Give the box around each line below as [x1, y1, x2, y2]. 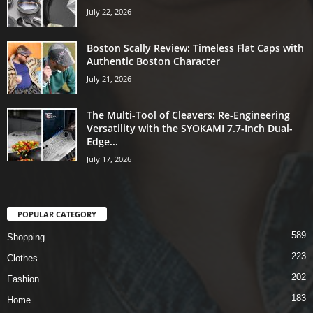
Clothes [7, 253, 38, 264]
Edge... [87, 135, 118, 149]
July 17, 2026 [87, 154, 131, 165]
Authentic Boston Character [87, 54, 220, 68]
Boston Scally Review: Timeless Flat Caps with [87, 41, 304, 55]
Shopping [7, 232, 45, 243]
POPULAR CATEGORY [17, 209, 96, 220]
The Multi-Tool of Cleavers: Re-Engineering [87, 108, 290, 122]
